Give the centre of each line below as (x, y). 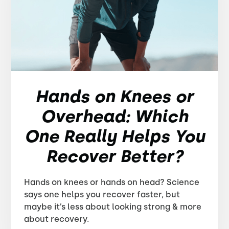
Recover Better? (114, 156)
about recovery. (57, 219)
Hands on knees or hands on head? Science (112, 182)
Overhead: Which (114, 116)
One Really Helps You (114, 136)
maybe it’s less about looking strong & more (113, 207)
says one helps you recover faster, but (102, 194)
